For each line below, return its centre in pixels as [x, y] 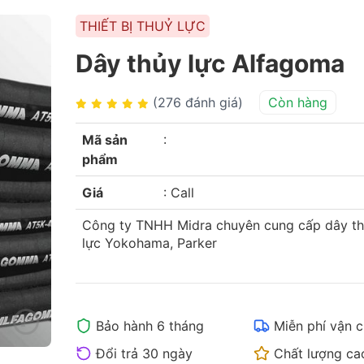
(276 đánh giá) [197, 102]
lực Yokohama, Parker [149, 243]
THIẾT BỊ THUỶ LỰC [142, 26]
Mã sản [104, 140]
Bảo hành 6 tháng [149, 326]
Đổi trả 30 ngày [144, 353]
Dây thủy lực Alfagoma [210, 63]
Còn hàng [297, 102]
